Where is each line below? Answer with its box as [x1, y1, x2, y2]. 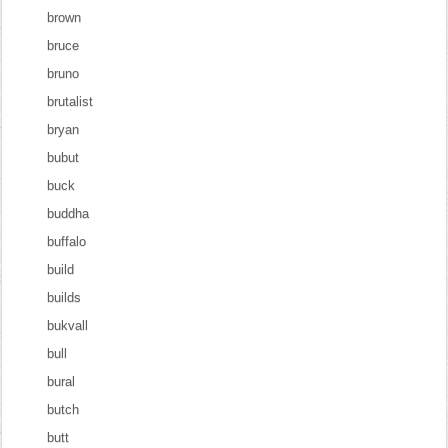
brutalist [47, 94, 94, 109]
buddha [47, 206, 90, 221]
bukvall [47, 318, 89, 333]
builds [47, 290, 82, 305]
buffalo [47, 234, 87, 249]
